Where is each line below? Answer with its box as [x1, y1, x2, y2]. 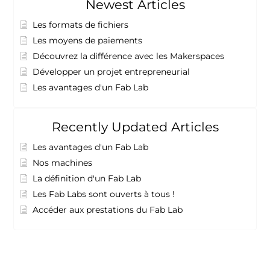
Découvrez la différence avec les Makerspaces [33, 51, 225, 62]
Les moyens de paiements [33, 35, 143, 46]
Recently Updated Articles [51, 119, 219, 135]
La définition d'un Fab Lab [33, 173, 142, 184]
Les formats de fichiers [33, 19, 129, 31]
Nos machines [33, 157, 93, 169]
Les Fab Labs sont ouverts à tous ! [33, 189, 175, 200]
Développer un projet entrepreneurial [33, 66, 190, 78]
